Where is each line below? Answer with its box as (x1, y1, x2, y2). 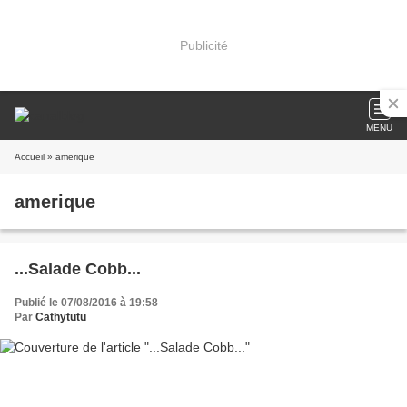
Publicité (179, 37, 228, 53)
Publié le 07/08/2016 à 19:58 (15, 296, 158, 309)
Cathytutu (35, 311, 86, 323)
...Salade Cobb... (15, 260, 141, 278)
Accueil (15, 152, 45, 162)
